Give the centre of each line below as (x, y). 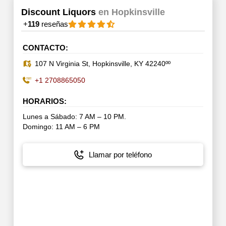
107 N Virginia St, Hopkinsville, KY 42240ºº (103, 64)
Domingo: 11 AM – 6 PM (61, 127)
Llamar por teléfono (120, 155)
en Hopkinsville (131, 12)
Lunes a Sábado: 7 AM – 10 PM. (74, 117)
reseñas (53, 24)
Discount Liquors (60, 12)
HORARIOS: (44, 101)
